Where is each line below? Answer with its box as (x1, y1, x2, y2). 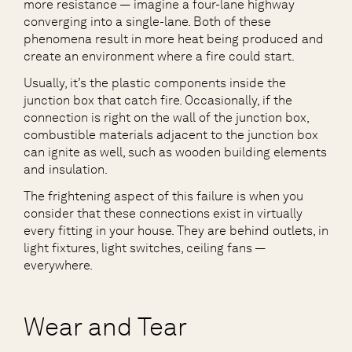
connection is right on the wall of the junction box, (24, 110, 309, 125)
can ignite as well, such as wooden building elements (24, 145, 327, 159)
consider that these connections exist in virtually (24, 206, 302, 221)
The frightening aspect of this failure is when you (24, 189, 303, 203)
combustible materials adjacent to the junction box (24, 127, 318, 142)
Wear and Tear (24, 311, 187, 342)
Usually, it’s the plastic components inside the (24, 75, 286, 90)
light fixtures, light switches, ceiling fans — (24, 240, 266, 255)
